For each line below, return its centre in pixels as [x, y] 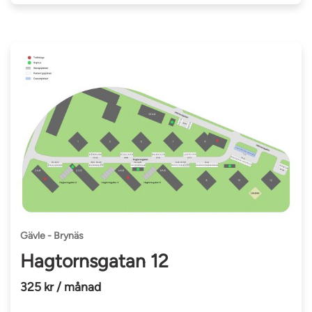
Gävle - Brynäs [52, 236]
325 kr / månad [61, 286]
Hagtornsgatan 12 [95, 262]
